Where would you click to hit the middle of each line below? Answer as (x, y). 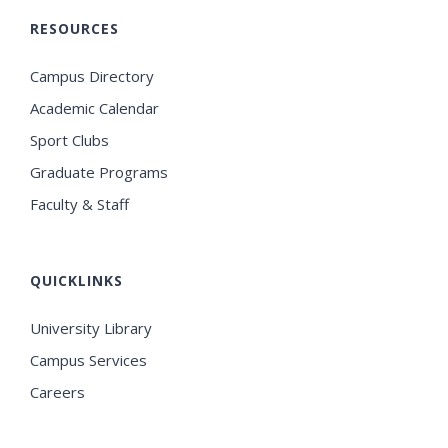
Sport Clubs (69, 139)
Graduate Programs (99, 171)
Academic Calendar (94, 107)
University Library (91, 327)
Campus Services (88, 359)
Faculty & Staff (79, 203)
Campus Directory (92, 75)
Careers (57, 391)
